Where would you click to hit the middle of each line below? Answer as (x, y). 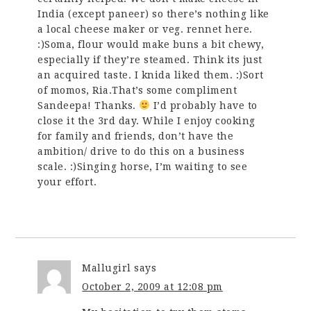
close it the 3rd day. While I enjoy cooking (146, 120)
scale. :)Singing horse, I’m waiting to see (143, 166)
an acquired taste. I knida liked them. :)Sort (151, 75)
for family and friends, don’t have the (136, 136)
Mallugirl (107, 268)
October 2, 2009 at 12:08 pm (152, 286)
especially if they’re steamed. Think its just (150, 59)
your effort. (67, 182)
